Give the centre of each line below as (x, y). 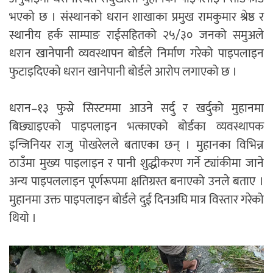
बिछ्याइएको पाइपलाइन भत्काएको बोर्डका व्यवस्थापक (136, 127)
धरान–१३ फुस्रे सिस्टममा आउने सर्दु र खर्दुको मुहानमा (136, 109)
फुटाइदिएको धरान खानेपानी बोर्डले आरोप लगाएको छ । (123, 72)
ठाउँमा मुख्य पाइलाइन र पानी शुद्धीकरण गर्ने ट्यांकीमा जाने (136, 164)
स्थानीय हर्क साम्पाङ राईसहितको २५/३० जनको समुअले (136, 36)
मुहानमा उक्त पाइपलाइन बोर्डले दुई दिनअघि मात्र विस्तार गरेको (136, 200)
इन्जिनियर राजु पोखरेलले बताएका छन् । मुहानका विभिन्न (136, 145)
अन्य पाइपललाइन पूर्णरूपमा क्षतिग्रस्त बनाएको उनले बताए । (136, 182)
